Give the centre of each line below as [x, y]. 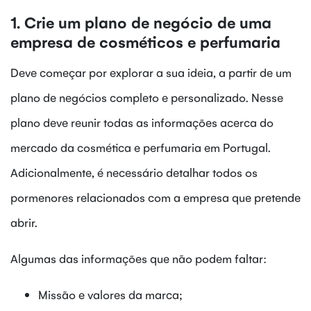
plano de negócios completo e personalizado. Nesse [147, 97]
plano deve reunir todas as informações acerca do [142, 122]
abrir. [24, 222]
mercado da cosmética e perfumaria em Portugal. [141, 147]
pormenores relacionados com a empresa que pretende [155, 197]
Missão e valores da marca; [110, 294]
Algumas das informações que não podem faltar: [138, 258]
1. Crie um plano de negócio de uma [141, 22]
